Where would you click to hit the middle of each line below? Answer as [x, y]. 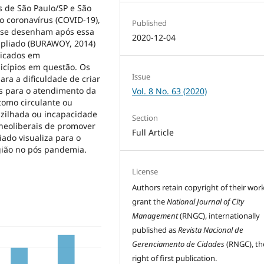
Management [155, 216]
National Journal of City [206, 202]
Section [145, 118]
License [145, 171]
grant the [150, 202]
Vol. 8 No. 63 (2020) [170, 91]
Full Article [153, 132]
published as [155, 230]
